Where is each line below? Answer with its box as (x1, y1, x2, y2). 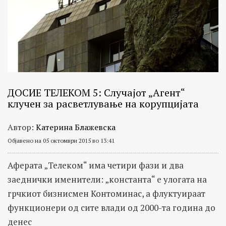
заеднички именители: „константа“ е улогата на (8, 174, 207, 186)
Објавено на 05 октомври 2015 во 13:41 (8, 137, 115, 145)
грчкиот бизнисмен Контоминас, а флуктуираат (8, 188, 205, 200)
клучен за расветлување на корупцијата (8, 97, 199, 111)
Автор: (8, 122, 36, 133)
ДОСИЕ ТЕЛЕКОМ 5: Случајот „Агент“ (8, 86, 185, 100)
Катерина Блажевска (36, 122, 116, 133)
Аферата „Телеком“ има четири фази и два (8, 159, 184, 172)
